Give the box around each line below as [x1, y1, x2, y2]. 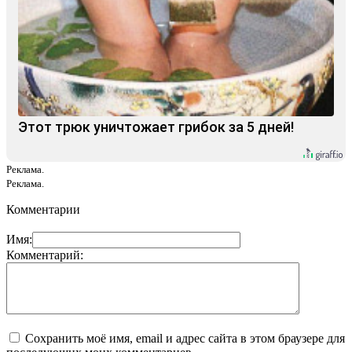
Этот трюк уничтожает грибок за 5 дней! [18, 118, 294, 135]
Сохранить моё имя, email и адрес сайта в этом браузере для [25, 331, 345, 345]
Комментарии [6, 202, 80, 216]
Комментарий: [6, 247, 83, 262]
